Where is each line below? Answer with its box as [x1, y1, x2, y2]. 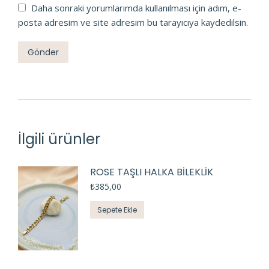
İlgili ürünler [18, 129, 100, 150]
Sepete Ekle [97, 205, 137, 216]
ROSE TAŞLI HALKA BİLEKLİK [90, 165, 213, 180]
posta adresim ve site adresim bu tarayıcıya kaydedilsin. [18, 16, 248, 29]
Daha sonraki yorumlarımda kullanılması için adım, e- [31, 2, 241, 14]
